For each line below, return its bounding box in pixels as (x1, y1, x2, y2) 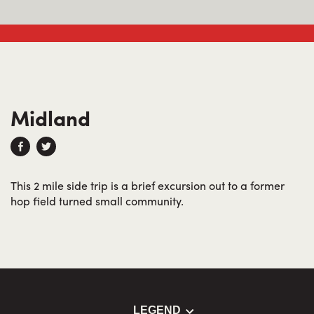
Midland (11, 102, 90, 132)
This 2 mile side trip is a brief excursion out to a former (11, 177, 285, 193)
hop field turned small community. (11, 193, 184, 209)
